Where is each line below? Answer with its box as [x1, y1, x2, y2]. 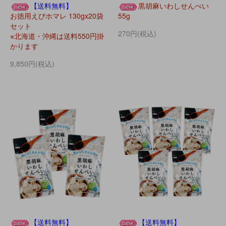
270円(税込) [118, 28, 156, 39]
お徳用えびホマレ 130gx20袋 [10, 11, 103, 21]
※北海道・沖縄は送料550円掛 [10, 31, 104, 41]
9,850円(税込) [10, 59, 54, 69]
